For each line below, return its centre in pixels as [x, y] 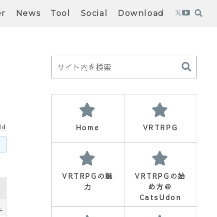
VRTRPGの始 [160, 176]
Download [141, 13]
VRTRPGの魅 [88, 176]
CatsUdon [160, 197]
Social [94, 13]
